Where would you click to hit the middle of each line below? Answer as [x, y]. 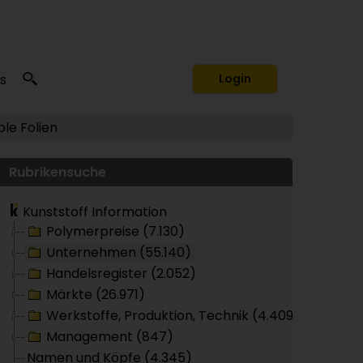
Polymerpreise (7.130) [115, 231]
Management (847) [110, 337]
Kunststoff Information [93, 212]
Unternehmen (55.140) [119, 252]
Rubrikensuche [58, 172]
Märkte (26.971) [96, 295]
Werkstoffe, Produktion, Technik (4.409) [173, 316]
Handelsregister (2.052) [121, 273]
